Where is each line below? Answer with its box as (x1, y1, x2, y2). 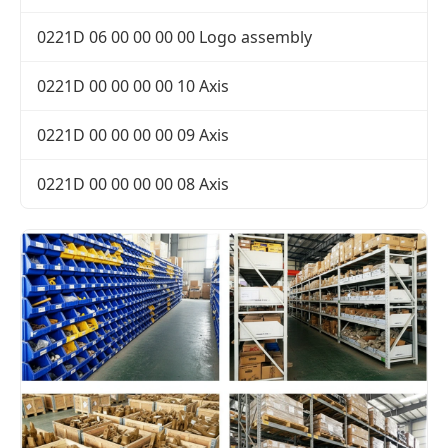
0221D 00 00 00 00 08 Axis (37, 173, 229, 196)
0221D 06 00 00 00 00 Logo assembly (37, 26, 312, 49)
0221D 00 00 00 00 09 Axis (37, 124, 229, 147)
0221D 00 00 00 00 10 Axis (37, 75, 229, 98)
